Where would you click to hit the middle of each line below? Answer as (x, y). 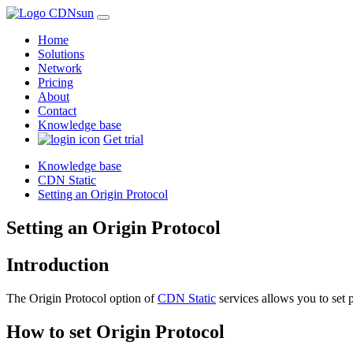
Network (60, 68)
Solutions (61, 54)
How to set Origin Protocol (115, 331)
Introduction (58, 264)
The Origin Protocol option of (82, 298)
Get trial (123, 139)
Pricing (56, 82)
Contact (57, 111)
